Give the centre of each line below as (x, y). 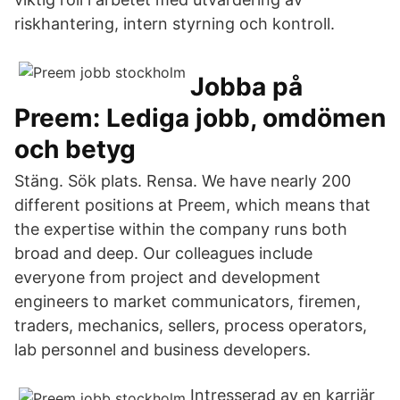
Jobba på (246, 87)
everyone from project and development (167, 277)
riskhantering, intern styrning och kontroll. (175, 24)
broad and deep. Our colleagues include (163, 253)
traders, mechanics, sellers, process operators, (191, 325)
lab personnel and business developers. (162, 350)
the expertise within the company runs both (181, 229)
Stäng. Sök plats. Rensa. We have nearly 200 (183, 181)
